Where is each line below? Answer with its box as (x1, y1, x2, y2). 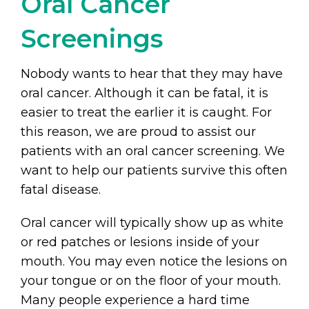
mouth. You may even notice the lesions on (21, 253, 288, 269)
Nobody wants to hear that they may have (21, 66, 283, 81)
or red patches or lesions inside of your (21, 234, 259, 250)
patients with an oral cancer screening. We (21, 143, 285, 159)
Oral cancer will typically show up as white (21, 215, 283, 230)
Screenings (21, 23, 163, 54)
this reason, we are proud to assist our (21, 123, 256, 139)
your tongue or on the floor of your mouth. (21, 272, 281, 288)
